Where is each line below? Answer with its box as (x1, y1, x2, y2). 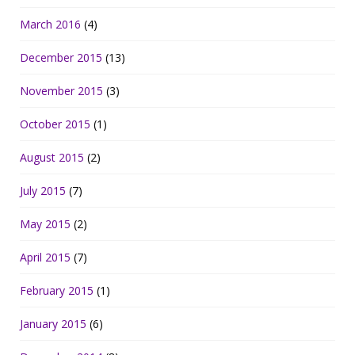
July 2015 (20, 183, 66, 198)
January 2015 (20, 316, 86, 331)
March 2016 (20, 17, 81, 32)
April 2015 (20, 250, 71, 265)
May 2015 (20, 216, 71, 231)
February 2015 (20, 283, 94, 298)
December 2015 (20, 50, 102, 65)
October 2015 (20, 116, 90, 132)
